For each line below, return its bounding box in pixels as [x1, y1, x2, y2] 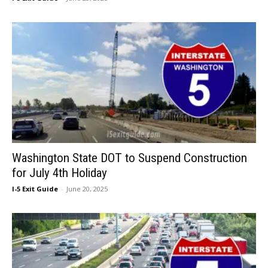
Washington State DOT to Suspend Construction [12, 150, 247, 165]
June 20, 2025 [66, 184, 108, 193]
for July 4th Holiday [12, 165, 107, 180]
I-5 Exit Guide [12, 184, 58, 193]
